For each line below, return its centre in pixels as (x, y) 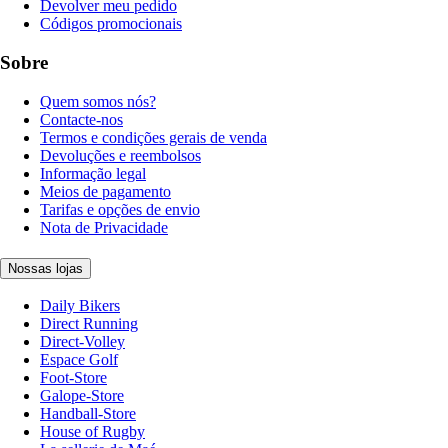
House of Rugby (92, 432)
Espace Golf (79, 360)
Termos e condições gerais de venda (153, 137)
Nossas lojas (45, 268)
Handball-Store (88, 414)
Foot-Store (73, 378)
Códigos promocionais (111, 24)
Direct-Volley (82, 342)
